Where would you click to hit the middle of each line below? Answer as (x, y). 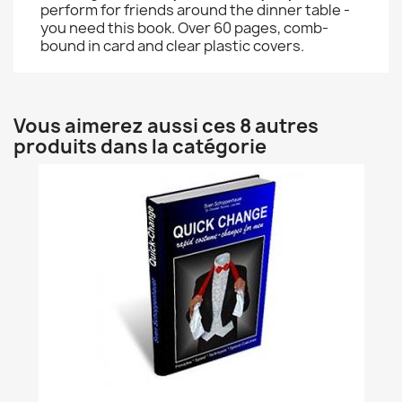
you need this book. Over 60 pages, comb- (184, 28)
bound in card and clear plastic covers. (172, 46)
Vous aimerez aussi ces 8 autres (166, 126)
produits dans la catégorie (140, 147)
